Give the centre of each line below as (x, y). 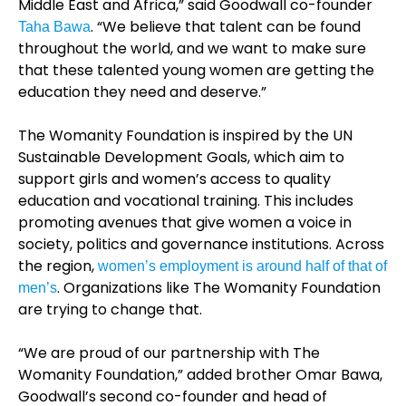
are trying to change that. (110, 309)
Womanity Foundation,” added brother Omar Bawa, (200, 375)
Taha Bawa (54, 27)
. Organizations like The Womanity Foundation (219, 288)
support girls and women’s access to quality (174, 179)
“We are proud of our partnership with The (169, 353)
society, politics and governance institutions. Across (201, 244)
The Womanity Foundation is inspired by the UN (185, 135)
